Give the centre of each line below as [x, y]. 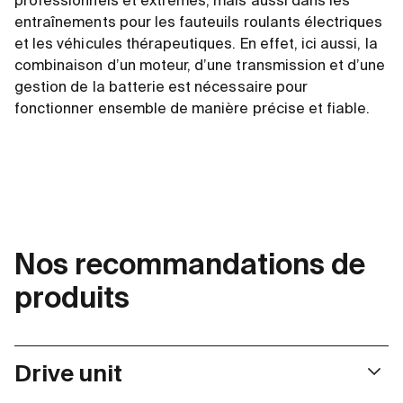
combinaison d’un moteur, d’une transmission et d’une [200, 67]
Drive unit [68, 375]
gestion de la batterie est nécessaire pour [161, 88]
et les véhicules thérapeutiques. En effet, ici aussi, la [196, 45]
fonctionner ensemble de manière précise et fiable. [193, 110]
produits [72, 300]
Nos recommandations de [190, 266]
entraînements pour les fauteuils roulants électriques [199, 23]
